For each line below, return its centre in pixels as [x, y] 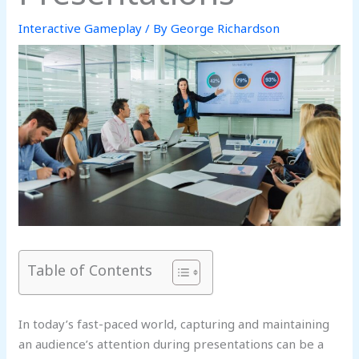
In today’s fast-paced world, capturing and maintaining [174, 324]
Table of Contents [90, 270]
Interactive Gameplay [81, 28]
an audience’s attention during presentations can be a [171, 344]
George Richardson [226, 28]
